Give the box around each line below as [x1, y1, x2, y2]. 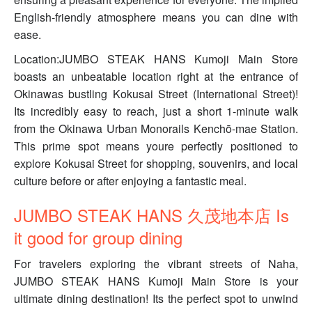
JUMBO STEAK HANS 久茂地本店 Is [14, 203, 289, 228]
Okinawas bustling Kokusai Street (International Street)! [14, 86, 298, 102]
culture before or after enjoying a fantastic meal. [14, 173, 247, 189]
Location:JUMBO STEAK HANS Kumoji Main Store [14, 51, 298, 68]
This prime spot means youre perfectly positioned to [14, 138, 298, 155]
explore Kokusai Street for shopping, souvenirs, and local [14, 155, 298, 172]
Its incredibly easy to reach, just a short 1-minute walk [14, 103, 298, 120]
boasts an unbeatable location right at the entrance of [14, 68, 298, 85]
